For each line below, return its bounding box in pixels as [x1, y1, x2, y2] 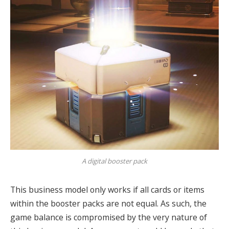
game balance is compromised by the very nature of [10, 212, 207, 223]
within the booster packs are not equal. [10, 198, 161, 210]
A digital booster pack [82, 156, 147, 166]
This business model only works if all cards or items [10, 184, 204, 196]
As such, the [161, 198, 207, 210]
